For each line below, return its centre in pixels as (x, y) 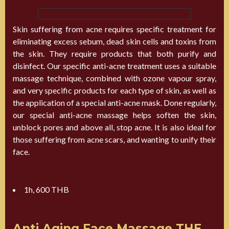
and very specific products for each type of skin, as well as (114, 90)
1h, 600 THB (47, 189)
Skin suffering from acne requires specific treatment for (114, 29)
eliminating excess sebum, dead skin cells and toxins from (114, 41)
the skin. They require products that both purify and (114, 53)
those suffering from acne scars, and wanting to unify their (114, 139)
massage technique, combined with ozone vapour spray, (114, 78)
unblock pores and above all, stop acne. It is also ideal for (114, 127)
